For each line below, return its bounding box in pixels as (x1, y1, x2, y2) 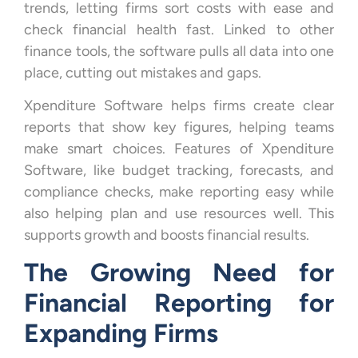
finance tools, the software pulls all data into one (24, 42, 334, 60)
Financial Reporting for (24, 288, 334, 319)
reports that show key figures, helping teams (24, 117, 334, 136)
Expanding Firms (24, 318, 218, 349)
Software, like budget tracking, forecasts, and (24, 161, 334, 179)
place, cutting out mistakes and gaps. (24, 63, 261, 82)
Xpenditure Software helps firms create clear (24, 96, 334, 114)
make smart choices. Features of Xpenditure (24, 139, 334, 157)
